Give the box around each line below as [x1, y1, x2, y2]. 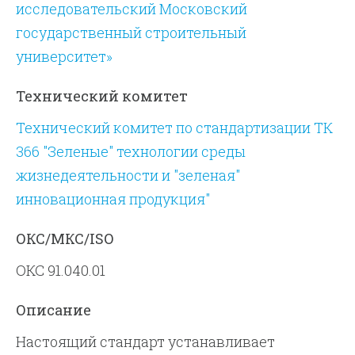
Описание [16, 300, 92, 319]
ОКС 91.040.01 [16, 261, 106, 280]
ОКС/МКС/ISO [16, 229, 114, 248]
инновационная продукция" [16, 189, 211, 208]
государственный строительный [16, 23, 247, 42]
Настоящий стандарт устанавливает [16, 332, 276, 351]
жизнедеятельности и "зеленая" [16, 166, 241, 185]
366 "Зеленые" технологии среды [16, 142, 246, 161]
